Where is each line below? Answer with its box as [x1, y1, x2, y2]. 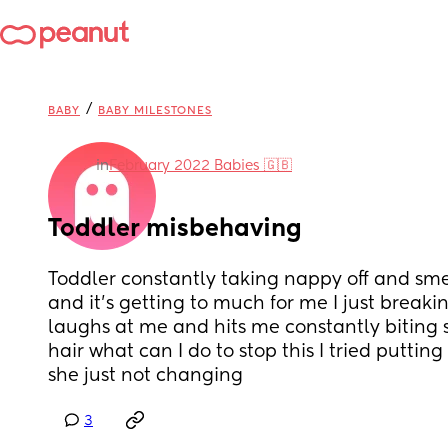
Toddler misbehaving [48, 217, 302, 241]
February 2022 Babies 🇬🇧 [109, 159, 292, 173]
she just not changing [48, 367, 243, 385]
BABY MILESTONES [98, 105, 212, 116]
